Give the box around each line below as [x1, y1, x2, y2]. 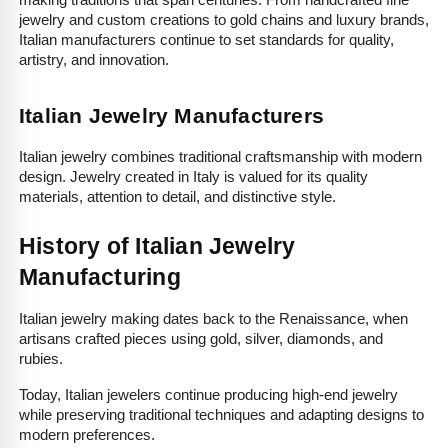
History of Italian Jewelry [19, 233, 296, 260]
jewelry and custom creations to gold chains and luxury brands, [19, 12, 429, 29]
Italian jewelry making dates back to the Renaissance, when [19, 311, 408, 328]
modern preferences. [19, 427, 155, 444]
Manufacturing [19, 264, 181, 291]
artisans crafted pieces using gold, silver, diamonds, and [19, 331, 383, 348]
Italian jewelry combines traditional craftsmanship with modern [19, 149, 422, 166]
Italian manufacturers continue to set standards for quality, [19, 32, 394, 49]
